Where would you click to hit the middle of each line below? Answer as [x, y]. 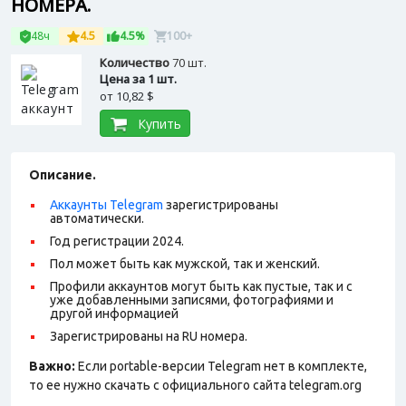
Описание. [63, 175]
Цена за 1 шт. [138, 79]
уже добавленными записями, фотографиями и [192, 300]
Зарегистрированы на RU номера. [149, 336]
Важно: [52, 366]
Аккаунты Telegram [106, 205]
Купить [159, 124]
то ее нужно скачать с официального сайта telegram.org [195, 385]
